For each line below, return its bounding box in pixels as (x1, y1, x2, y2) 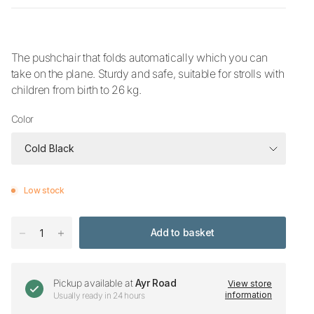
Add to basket (150, 226, 215, 238)
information (225, 289, 272, 300)
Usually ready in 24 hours (53, 290, 145, 301)
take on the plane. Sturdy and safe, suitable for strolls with (11, 67, 285, 81)
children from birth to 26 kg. (11, 83, 142, 97)
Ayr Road (135, 277, 177, 289)
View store (228, 278, 272, 289)
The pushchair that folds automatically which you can (11, 50, 268, 64)
